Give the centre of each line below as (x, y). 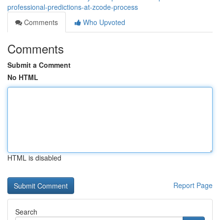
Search (26, 212)
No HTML (23, 77)
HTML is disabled (34, 158)
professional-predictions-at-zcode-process (73, 7)
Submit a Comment (39, 65)
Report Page (193, 185)
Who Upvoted (103, 22)
